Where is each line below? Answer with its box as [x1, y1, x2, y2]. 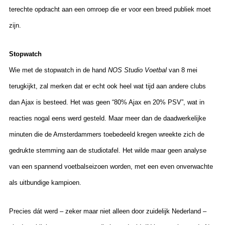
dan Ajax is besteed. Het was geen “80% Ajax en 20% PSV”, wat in [9, 98, 204, 106]
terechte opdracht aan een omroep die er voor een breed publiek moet [9, 6, 211, 14]
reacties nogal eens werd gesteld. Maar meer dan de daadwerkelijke [9, 115, 206, 123]
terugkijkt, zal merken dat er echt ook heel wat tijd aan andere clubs [9, 82, 206, 90]
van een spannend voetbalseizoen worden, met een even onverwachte [9, 163, 213, 171]
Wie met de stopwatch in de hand [9, 66, 106, 74]
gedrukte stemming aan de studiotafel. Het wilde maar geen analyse [9, 147, 206, 155]
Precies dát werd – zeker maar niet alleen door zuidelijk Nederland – [9, 207, 206, 215]
